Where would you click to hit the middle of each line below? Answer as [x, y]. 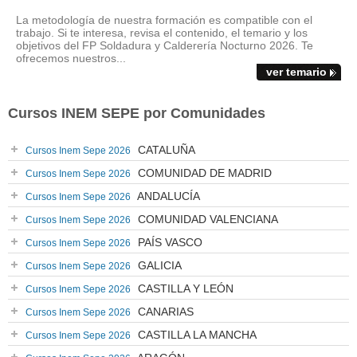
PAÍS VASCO [169, 242]
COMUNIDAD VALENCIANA [206, 219]
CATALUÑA [165, 150]
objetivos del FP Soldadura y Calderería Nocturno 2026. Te [165, 45]
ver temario [296, 72]
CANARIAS [164, 312]
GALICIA [158, 265]
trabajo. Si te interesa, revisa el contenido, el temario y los [162, 33]
